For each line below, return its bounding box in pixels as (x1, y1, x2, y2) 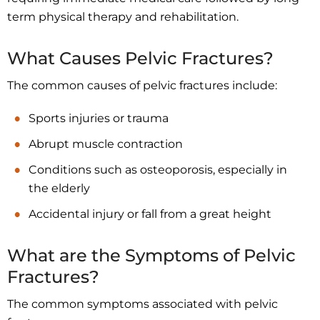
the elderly (29, 181, 90, 195)
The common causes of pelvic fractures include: (7, 78, 277, 92)
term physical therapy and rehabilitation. (7, 9, 239, 24)
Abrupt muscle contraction (29, 136, 183, 151)
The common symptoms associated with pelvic (7, 296, 278, 311)
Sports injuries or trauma (29, 111, 169, 125)
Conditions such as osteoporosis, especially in (29, 162, 287, 176)
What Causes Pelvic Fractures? (7, 47, 274, 69)
